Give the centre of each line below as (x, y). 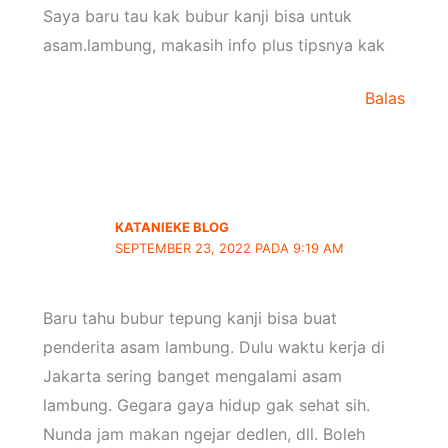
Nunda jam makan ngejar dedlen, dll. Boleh (203, 433)
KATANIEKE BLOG (172, 226)
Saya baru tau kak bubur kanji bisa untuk (197, 15)
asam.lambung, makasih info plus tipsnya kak (213, 44)
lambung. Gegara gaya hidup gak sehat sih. (206, 404)
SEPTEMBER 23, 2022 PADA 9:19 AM (230, 247)
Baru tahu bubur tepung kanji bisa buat (189, 317)
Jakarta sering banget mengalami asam (192, 375)
